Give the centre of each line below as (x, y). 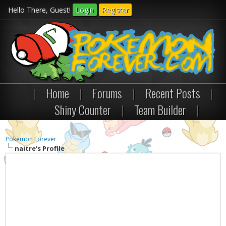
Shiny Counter (83, 109)
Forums (107, 93)
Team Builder (160, 109)
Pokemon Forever (31, 139)
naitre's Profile (40, 148)
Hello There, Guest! (40, 10)
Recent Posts (173, 93)
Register (115, 10)
